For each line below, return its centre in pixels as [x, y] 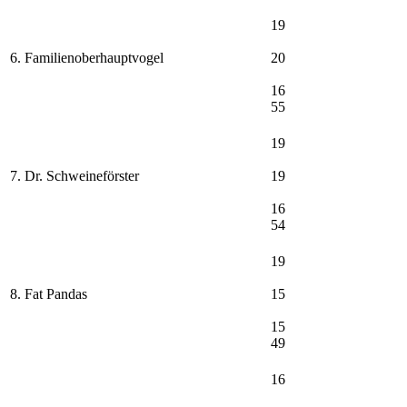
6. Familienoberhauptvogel [87, 57]
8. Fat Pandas [49, 293]
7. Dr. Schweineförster [74, 175]
